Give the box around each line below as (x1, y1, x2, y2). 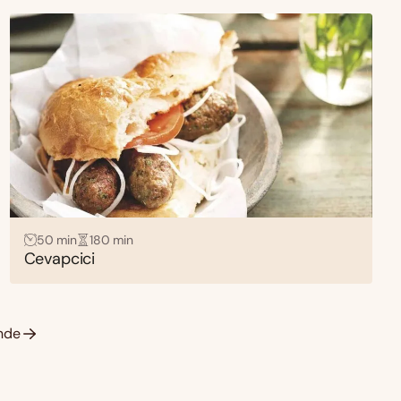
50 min (36, 231, 77, 248)
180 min (89, 231, 133, 248)
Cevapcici (23, 247, 96, 269)
